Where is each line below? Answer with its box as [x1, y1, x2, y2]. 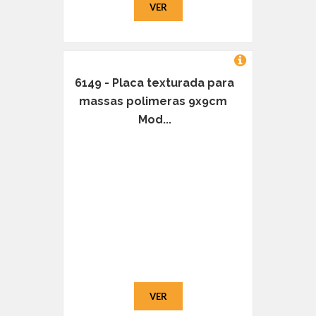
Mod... [138, 113, 171, 127]
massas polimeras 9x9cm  [79, 95, 230, 109]
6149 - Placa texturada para [75, 76, 234, 90]
